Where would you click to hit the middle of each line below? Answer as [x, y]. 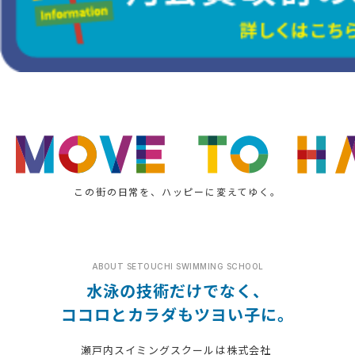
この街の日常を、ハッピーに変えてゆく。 [177, 191]
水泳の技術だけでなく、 [177, 291]
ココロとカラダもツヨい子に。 [177, 315]
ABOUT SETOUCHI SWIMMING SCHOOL [177, 267]
